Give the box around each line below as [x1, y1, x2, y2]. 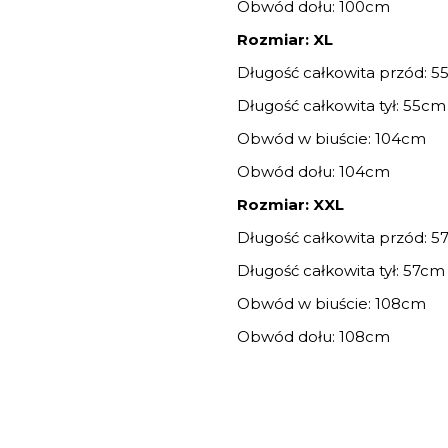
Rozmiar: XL [237, 30, 334, 50]
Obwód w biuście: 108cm [237, 294, 427, 314]
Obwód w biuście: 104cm [237, 129, 427, 149]
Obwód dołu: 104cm [237, 162, 395, 182]
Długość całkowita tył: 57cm [237, 261, 446, 281]
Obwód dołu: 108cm [237, 327, 391, 347]
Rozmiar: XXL [237, 195, 345, 215]
